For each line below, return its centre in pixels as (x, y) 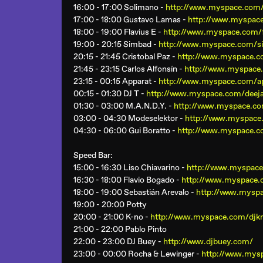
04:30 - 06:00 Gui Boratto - (125, 131)
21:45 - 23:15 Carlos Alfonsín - (129, 69)
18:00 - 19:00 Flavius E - (118, 32)
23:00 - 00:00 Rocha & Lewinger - (137, 254)
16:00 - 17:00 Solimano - (119, 7)
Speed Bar (92, 155)
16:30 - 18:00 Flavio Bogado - (127, 180)
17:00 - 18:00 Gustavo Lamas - (131, 20)
